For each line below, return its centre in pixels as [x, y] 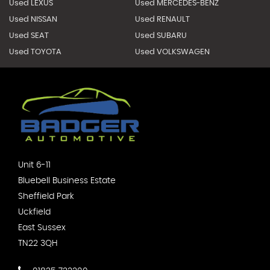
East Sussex [42, 228]
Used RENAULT [162, 20]
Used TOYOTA [35, 52]
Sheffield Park [46, 196]
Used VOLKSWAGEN [172, 52]
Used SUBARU [161, 36]
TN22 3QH [38, 243]
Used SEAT [29, 36]
